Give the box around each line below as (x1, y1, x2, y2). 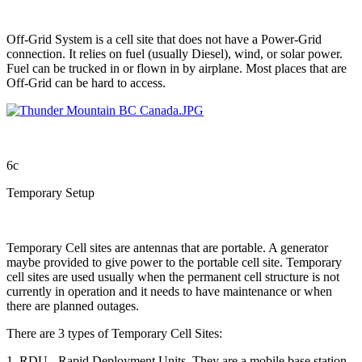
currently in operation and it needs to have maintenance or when (6, 284, 332, 298)
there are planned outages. (6, 298, 139, 313)
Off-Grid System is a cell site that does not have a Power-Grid (6, 32, 322, 46)
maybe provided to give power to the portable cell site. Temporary (6, 255, 342, 269)
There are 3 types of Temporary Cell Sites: (6, 326, 222, 340)
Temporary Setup (6, 185, 95, 200)
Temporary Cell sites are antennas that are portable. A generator (6, 240, 328, 255)
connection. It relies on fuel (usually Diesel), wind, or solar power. (6, 46, 343, 61)
